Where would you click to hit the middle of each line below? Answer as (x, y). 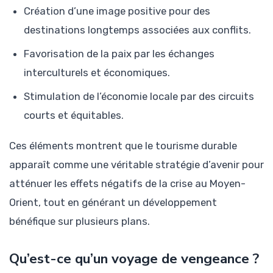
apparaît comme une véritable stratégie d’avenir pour (136, 164)
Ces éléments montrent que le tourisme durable (123, 145)
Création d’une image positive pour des (117, 11)
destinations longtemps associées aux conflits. (137, 30)
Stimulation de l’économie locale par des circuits (139, 96)
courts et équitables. (74, 115)
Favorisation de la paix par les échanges (119, 53)
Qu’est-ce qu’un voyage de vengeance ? (134, 258)
